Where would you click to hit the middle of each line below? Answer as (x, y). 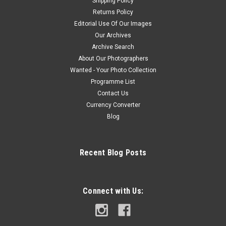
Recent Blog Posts (113, 152)
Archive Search (113, 47)
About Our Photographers (113, 58)
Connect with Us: (113, 191)
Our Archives (113, 35)
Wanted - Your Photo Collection (113, 70)
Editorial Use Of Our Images (113, 23)
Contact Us (113, 93)
